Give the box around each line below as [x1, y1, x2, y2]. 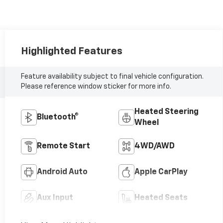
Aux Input [36, 194, 73, 202]
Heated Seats [134, 194, 188, 202]
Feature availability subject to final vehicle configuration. [20, 73, 204, 80]
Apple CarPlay [134, 168, 188, 176]
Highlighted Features [20, 46, 122, 56]
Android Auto [36, 168, 88, 176]
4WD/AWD [134, 142, 175, 150]
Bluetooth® [36, 113, 79, 121]
